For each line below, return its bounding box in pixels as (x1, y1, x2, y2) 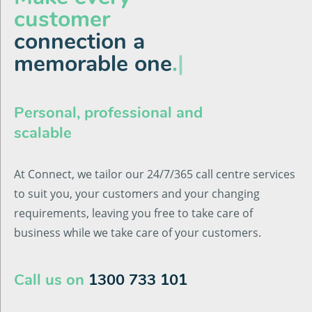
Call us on (14, 270, 88, 290)
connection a (14, 26, 145, 56)
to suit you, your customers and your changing (14, 186, 260, 201)
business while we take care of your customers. (14, 225, 261, 240)
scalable (14, 123, 72, 143)
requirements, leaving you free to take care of (14, 205, 253, 221)
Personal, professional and (14, 102, 203, 123)
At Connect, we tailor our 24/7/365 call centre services (14, 166, 295, 182)
